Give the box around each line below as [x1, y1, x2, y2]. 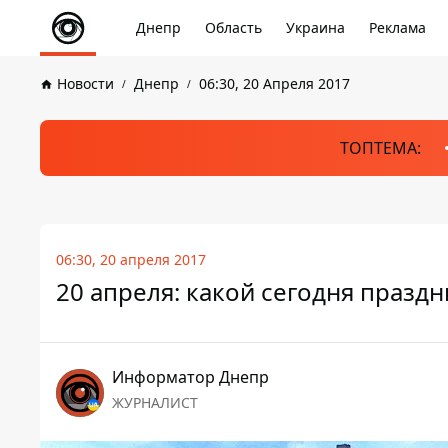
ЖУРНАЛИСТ [112, 393, 198, 412]
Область [205, 18, 262, 37]
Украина [286, 18, 345, 37]
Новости [57, 74, 114, 93]
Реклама [369, 18, 426, 37]
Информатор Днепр [112, 366, 269, 388]
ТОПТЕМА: [339, 137, 421, 159]
